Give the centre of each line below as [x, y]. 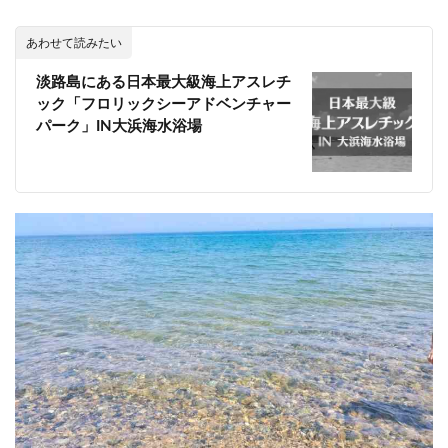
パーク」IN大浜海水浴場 [119, 127]
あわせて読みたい [74, 43]
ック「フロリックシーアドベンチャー [163, 105]
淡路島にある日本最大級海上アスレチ [163, 83]
